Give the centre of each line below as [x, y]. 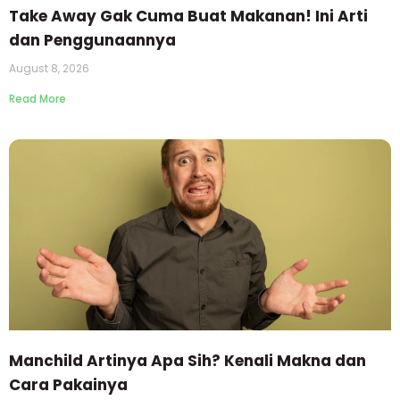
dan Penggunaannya [92, 40]
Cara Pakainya [68, 384]
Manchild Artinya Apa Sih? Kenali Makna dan [187, 360]
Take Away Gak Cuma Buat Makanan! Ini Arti [188, 16]
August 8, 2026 [49, 68]
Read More [37, 98]
